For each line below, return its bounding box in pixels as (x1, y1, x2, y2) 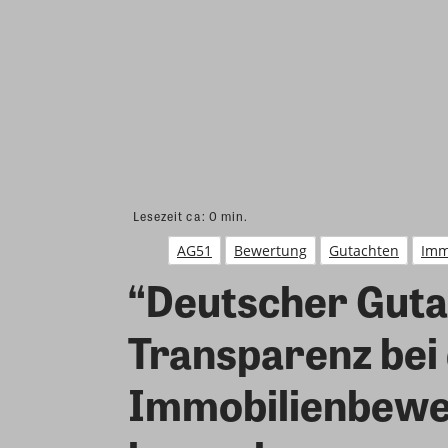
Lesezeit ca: (133, 206, 209, 225)
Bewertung (234, 240, 307, 260)
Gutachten (329, 240, 399, 260)
